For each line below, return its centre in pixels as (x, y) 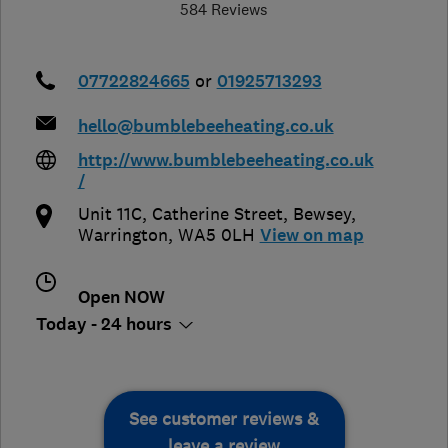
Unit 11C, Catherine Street (180, 213)
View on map (311, 235)
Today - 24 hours (106, 324)
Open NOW (121, 297)
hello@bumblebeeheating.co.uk (205, 126)
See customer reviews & (224, 418)
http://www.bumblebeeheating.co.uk (225, 160)
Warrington (122, 234)
